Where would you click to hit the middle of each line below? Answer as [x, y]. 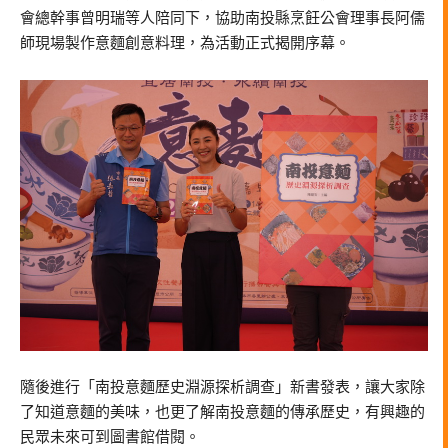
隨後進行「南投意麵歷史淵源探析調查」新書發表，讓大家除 [222, 387]
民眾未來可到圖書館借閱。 [110, 437]
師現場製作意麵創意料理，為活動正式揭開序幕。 [185, 42]
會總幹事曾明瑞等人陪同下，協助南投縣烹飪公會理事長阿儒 [222, 17]
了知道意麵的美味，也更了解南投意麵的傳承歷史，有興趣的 [222, 412]
